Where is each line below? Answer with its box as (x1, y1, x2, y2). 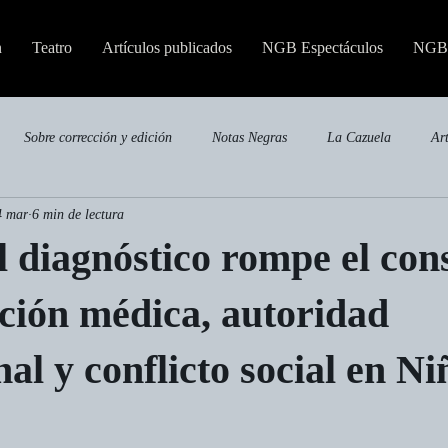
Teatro (32, 39, 72, 56)
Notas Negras (212, 129, 287, 145)
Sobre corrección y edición (24, 129, 172, 145)
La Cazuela (327, 129, 391, 145)
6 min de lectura (32, 206, 124, 222)
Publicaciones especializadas (13, 209, 176, 225)
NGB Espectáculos (262, 39, 383, 56)
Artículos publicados (102, 39, 232, 56)
